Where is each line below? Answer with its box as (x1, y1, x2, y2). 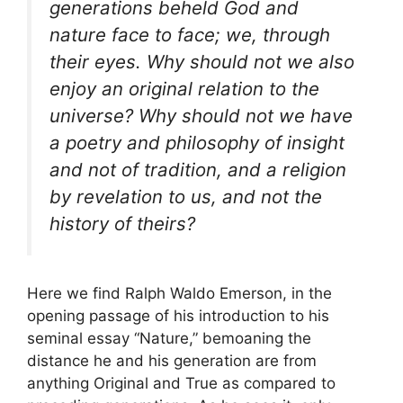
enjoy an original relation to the (49, 76, 319, 100)
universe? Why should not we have (49, 103, 353, 127)
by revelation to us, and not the (49, 184, 322, 208)
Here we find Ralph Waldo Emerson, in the (27, 284, 332, 303)
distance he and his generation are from (27, 352, 317, 371)
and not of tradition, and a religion (49, 157, 346, 181)
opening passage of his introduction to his (27, 307, 329, 326)
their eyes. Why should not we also (49, 49, 354, 73)
